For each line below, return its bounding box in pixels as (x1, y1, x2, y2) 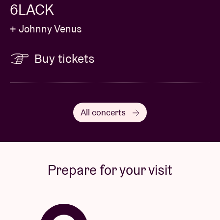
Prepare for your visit (48, 161, 172, 179)
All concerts (81, 106, 128, 118)
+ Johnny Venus (10, 22, 82, 35)
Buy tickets (34, 50, 95, 66)
